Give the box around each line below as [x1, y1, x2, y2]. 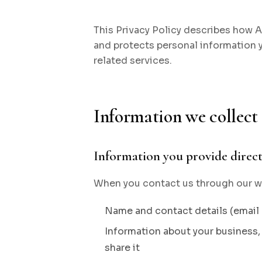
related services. [94, 54, 172, 67]
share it [105, 241, 140, 254]
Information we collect [94, 105, 258, 127]
